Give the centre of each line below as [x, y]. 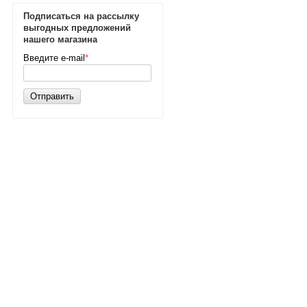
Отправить [52, 96]
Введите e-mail [54, 58]
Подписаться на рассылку [81, 16]
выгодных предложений [77, 28]
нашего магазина [60, 39]
